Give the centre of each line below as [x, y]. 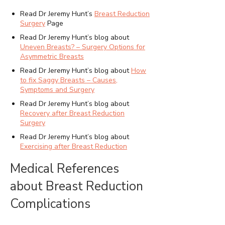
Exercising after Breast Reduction [74, 147]
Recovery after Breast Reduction [72, 114]
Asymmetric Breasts [52, 57]
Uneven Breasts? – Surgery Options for [83, 47]
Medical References [65, 169]
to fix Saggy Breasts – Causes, [69, 80]
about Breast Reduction [77, 187]
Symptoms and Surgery [57, 90]
